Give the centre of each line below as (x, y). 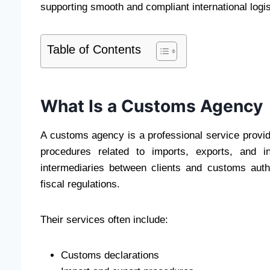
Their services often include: (104, 220)
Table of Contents (94, 50)
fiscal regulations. (80, 184)
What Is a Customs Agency (152, 106)
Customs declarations (110, 256)
